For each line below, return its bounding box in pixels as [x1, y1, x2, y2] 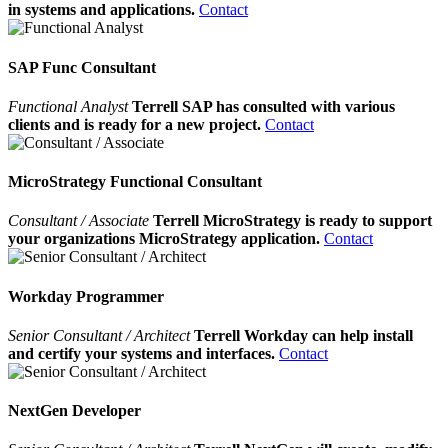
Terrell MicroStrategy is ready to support [153, 212, 432, 230]
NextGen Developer [8, 402, 141, 420]
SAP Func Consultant [8, 58, 156, 76]
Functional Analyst [8, 97, 132, 115]
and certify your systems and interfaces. [8, 344, 275, 362]
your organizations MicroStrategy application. [8, 230, 320, 248]
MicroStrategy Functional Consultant [8, 173, 262, 191]
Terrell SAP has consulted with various [132, 97, 395, 115]
